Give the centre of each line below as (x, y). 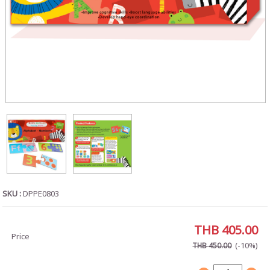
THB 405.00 (226, 231)
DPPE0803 (41, 194)
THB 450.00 (212, 246)
